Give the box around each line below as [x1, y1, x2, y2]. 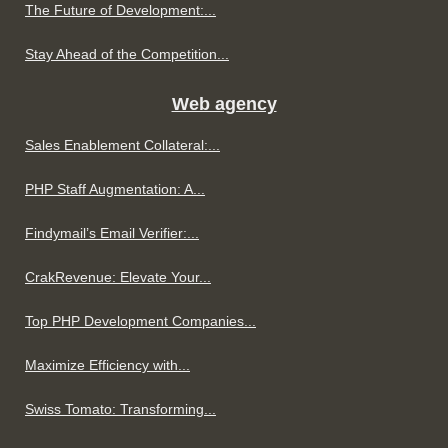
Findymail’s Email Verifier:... [25, 225, 199, 242]
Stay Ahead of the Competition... [25, 46, 229, 63]
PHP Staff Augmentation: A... [25, 181, 205, 198]
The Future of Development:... [25, 2, 216, 19]
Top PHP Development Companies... [25, 313, 256, 330]
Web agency [171, 94, 277, 115]
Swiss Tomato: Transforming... [25, 401, 216, 418]
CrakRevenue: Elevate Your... [25, 269, 211, 286]
